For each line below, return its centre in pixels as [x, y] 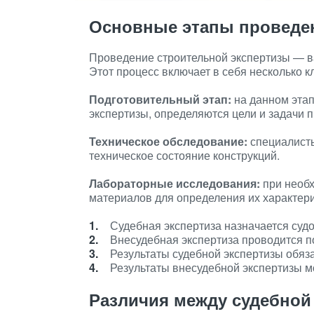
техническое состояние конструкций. [184, 155]
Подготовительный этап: [160, 99]
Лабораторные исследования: [175, 183]
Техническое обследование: [168, 141]
